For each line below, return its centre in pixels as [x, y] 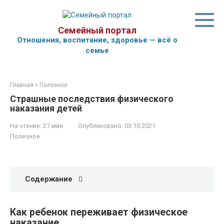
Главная [22, 85]
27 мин [52, 126]
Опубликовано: [100, 126]
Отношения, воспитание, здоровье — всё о [97, 40]
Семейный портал [97, 30]
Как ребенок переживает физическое [99, 212]
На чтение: [26, 126]
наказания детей [46, 108]
